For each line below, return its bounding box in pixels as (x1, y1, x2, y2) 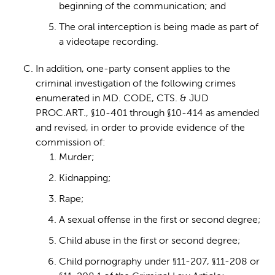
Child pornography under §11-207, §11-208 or (59, 257, 260, 268)
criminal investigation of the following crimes (36, 79, 236, 90)
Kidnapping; (59, 174, 111, 184)
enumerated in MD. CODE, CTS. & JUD (36, 94, 209, 104)
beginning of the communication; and (59, 2, 226, 12)
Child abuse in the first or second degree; (59, 236, 241, 247)
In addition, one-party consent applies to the (36, 64, 230, 75)
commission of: (36, 138, 106, 149)
